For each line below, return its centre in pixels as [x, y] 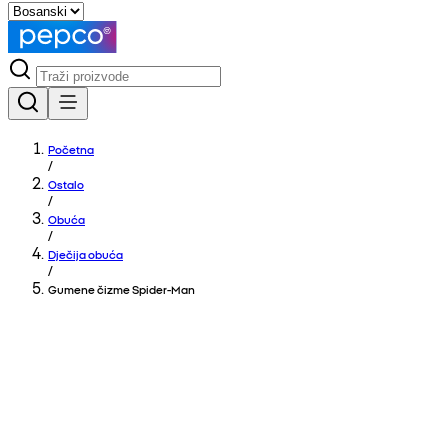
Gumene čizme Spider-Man [121, 289]
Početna [71, 149]
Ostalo [66, 184]
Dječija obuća [85, 254]
